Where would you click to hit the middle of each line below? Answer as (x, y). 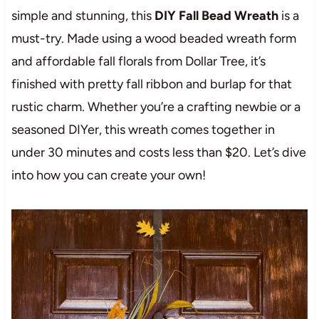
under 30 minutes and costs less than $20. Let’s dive (158, 152)
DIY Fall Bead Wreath (216, 15)
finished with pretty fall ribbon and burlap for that (151, 84)
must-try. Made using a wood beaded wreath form (153, 38)
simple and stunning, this (83, 15)
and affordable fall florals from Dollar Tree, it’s (138, 61)
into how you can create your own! (108, 175)
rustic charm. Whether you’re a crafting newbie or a (156, 106)
